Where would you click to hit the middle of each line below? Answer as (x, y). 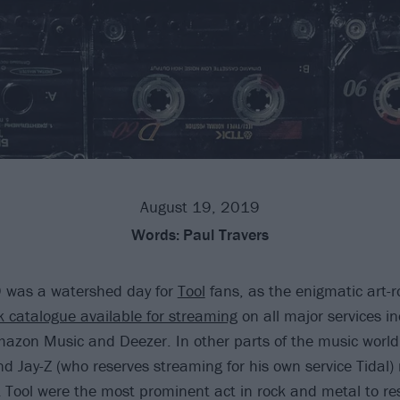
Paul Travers (226, 235)
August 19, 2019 (200, 207)
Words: (155, 235)
